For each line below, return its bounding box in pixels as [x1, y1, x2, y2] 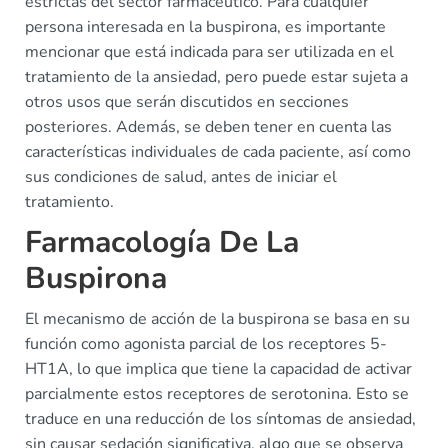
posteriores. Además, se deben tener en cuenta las [25, 116, 392, 138]
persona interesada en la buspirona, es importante [25, 16, 386, 38]
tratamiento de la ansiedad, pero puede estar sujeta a [25, 66, 408, 88]
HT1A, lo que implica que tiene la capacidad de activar [25, 358, 412, 380]
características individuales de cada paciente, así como [25, 141, 411, 163]
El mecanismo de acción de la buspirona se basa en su [25, 308, 410, 330]
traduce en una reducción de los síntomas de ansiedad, [25, 408, 416, 430]
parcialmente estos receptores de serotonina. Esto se [25, 383, 409, 405]
